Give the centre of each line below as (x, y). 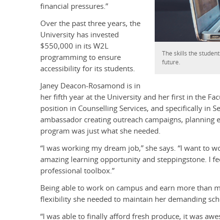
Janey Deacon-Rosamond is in (90, 86)
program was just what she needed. (100, 131)
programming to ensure (81, 57)
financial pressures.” (74, 6)
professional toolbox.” (77, 171)
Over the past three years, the (90, 24)
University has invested (80, 35)
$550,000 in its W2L (74, 46)
